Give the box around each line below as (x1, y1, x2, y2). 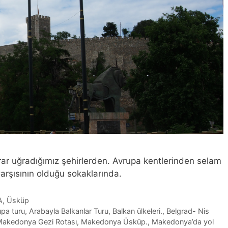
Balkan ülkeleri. (112, 206, 162, 215)
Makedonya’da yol (152, 217, 214, 226)
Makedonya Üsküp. (81, 217, 148, 226)
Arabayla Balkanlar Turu (28, 206, 108, 215)
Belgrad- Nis (166, 206, 209, 215)
